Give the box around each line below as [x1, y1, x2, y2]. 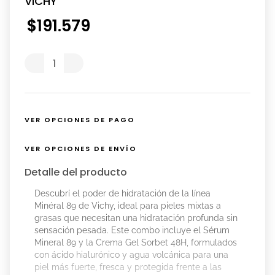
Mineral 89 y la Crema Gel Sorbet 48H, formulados [34, 238, 237, 248]
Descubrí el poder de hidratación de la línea [34, 188, 211, 199]
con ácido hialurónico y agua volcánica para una [34, 250, 228, 260]
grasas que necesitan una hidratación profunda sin [34, 213, 238, 223]
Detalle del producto [25, 165, 127, 180]
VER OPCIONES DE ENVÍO [25, 143, 137, 153]
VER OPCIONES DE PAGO [25, 115, 135, 125]
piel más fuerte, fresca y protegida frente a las [34, 262, 222, 273]
